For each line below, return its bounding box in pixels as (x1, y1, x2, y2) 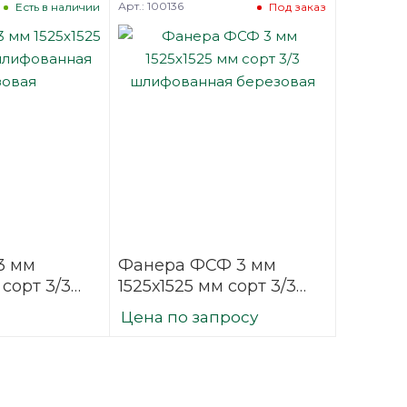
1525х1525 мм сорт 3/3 (118, 276, 297, 297)
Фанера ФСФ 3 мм (118, 255, 277, 276)
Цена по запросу (121, 308, 259, 327)
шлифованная (118, 297, 242, 318)
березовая (118, 318, 208, 339)
